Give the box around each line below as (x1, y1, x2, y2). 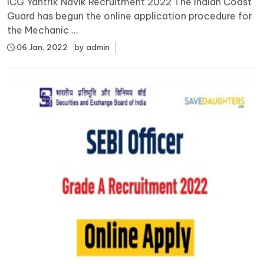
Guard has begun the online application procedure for (7, 9, 252, 22)
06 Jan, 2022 (15, 42, 68, 52)
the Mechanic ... (7, 24, 78, 36)
